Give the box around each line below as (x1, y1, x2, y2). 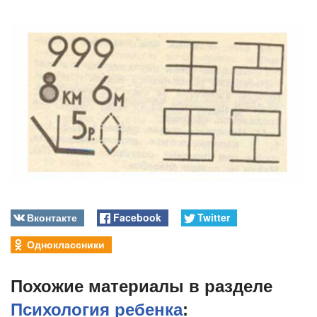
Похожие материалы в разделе (11, 277, 272, 296)
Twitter (197, 209, 230, 224)
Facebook (113, 209, 161, 224)
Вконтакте (27, 209, 78, 224)
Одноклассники (27, 236, 105, 251)
